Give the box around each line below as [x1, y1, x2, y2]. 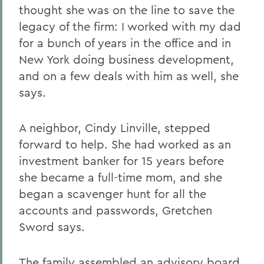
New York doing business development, [19, 52, 234, 67]
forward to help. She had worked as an [19, 137, 231, 151]
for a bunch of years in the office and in [19, 35, 231, 50]
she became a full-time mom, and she [19, 170, 222, 184]
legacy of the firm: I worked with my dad [19, 19, 241, 34]
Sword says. [19, 219, 85, 234]
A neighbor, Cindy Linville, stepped [19, 120, 210, 135]
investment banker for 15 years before [19, 153, 224, 168]
